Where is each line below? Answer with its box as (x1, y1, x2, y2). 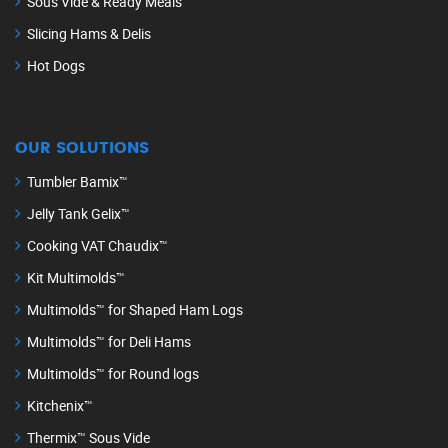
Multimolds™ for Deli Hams (27, 331, 191, 351)
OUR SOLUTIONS (15, 139, 149, 156)
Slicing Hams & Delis (27, 23, 151, 43)
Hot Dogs (27, 55, 85, 75)
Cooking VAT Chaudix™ (27, 235, 168, 255)
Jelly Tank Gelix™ (27, 203, 130, 223)
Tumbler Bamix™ (27, 171, 128, 191)
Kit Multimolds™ (27, 267, 125, 287)
